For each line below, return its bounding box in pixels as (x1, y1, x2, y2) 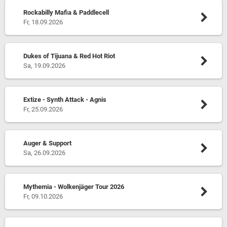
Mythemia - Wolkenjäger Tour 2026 (23, 183, 124, 191)
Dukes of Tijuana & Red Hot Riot (23, 52, 115, 60)
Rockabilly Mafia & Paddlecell (23, 9, 109, 16)
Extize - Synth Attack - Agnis (23, 96, 106, 103)
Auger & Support (23, 139, 71, 147)
